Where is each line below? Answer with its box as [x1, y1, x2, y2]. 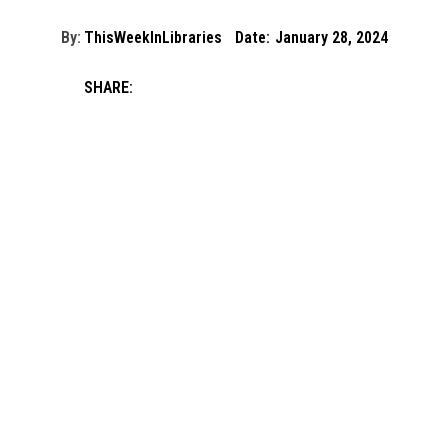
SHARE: [84, 77, 133, 97]
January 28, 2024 [274, 28, 388, 48]
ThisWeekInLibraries [83, 28, 222, 48]
